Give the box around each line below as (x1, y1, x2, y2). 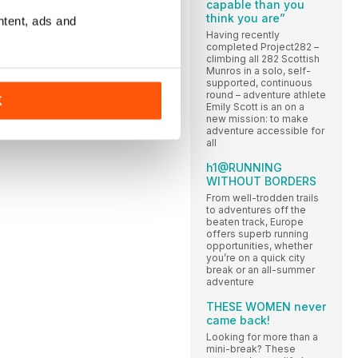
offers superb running (206, 228, 308, 241)
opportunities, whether (206, 240, 312, 253)
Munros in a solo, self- (206, 65, 311, 78)
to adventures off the (206, 204, 306, 217)
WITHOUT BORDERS (206, 174, 316, 189)
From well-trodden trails (206, 192, 319, 205)
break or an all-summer (206, 264, 315, 276)
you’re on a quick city (206, 252, 305, 265)
